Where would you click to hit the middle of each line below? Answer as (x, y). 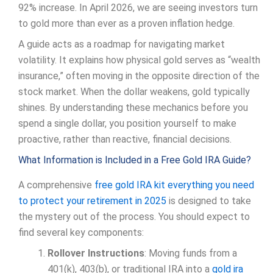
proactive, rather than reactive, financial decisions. (125, 139)
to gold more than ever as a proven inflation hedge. (126, 23)
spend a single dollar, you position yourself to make (127, 123)
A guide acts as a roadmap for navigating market (122, 44)
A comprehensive (56, 185)
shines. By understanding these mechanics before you (133, 107)
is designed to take (209, 200)
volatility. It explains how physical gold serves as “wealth (139, 60)
